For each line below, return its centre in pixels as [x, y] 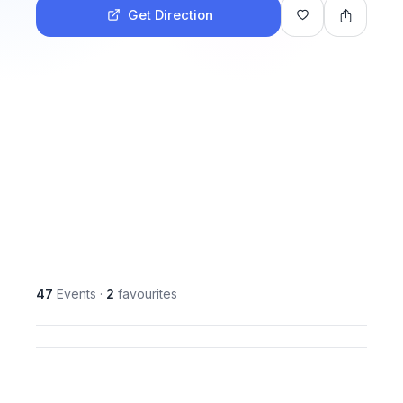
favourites [146, 294]
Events [75, 294]
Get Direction [170, 15]
